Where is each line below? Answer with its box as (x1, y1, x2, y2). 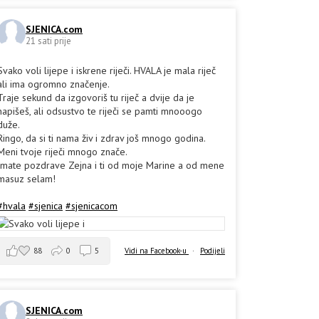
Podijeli (200, 246, 225, 256)
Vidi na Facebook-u (125, 246, 189, 256)
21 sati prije (26, 34, 71, 47)
